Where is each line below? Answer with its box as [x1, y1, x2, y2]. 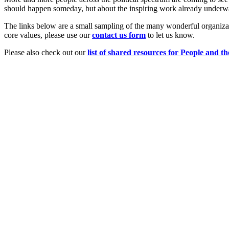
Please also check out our [4, 48, 87, 57]
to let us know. [146, 30, 195, 39]
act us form [107, 30, 146, 39]
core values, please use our [4, 30, 92, 39]
